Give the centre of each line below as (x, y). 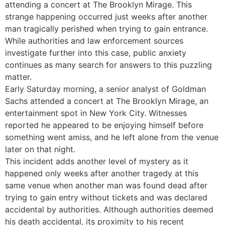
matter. (18, 77)
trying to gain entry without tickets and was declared (106, 198)
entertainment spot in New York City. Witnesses (96, 113)
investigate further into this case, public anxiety (96, 53)
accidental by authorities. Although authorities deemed (109, 210)
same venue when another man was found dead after (106, 186)
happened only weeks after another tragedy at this (102, 174)
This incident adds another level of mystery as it (97, 161)
